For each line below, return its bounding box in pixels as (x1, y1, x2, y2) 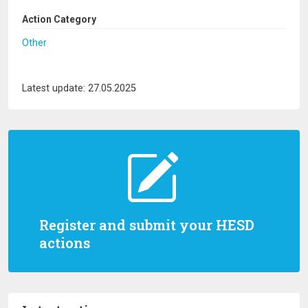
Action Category (22, 14, 96, 25)
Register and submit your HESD (39, 216, 254, 234)
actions (39, 234, 90, 252)
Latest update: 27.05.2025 (22, 82, 136, 94)
